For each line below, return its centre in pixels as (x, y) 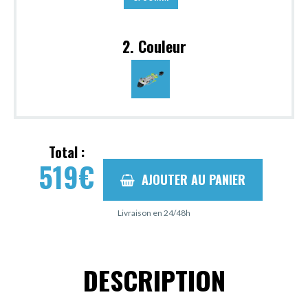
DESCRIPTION (154, 279)
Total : (66, 152)
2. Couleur (154, 46)
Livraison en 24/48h (154, 212)
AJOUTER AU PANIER (194, 179)
